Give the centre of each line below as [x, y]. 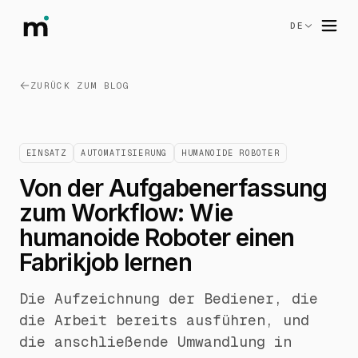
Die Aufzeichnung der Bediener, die [169, 298]
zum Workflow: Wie [126, 213]
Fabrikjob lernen [105, 262]
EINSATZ [47, 153]
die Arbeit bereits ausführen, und [164, 320]
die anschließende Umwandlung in [155, 342]
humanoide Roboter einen [157, 237]
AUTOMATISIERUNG [124, 153]
